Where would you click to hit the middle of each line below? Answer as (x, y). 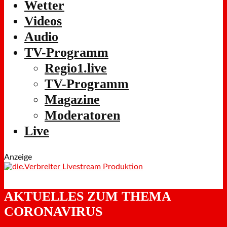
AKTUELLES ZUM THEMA (87, 196)
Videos (43, 21)
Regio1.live (76, 68)
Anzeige (18, 157)
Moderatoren (82, 116)
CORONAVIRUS (53, 211)
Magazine (72, 100)
